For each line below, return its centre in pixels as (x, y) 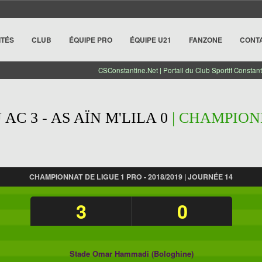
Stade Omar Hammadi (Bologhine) (131, 254)
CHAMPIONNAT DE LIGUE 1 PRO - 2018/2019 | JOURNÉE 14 (131, 177)
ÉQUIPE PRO (90, 40)
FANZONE (205, 40)
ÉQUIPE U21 (150, 40)
